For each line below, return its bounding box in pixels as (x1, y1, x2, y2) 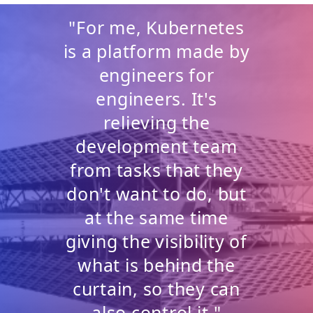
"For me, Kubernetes (68, 15, 245, 39)
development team (75, 133, 238, 158)
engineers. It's (96, 86, 217, 110)
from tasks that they (69, 157, 243, 182)
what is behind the (78, 252, 235, 277)
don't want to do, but (66, 181, 247, 205)
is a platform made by (63, 38, 250, 63)
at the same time (84, 205, 228, 229)
